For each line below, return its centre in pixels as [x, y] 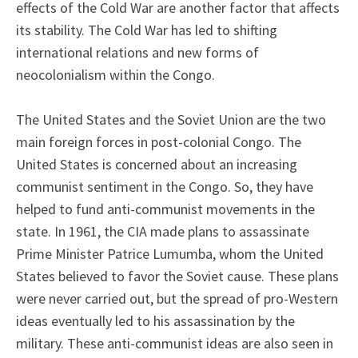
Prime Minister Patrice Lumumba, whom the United [170, 253]
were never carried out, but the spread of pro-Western [177, 298]
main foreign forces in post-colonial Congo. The [159, 141]
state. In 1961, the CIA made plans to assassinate [163, 231]
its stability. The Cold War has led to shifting [147, 30]
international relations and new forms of [137, 52]
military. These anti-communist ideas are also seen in [175, 343]
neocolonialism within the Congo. [115, 74]
